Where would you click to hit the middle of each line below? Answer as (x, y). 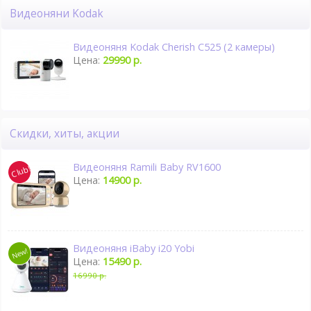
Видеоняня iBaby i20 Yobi (134, 249)
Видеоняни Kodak (60, 14)
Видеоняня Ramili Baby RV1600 (147, 167)
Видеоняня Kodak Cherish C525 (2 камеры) (174, 47)
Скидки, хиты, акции (68, 133)
